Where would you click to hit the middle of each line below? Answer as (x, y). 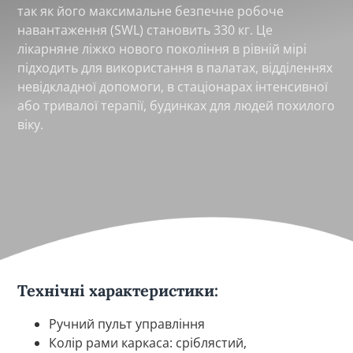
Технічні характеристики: (118, 290)
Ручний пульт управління (127, 323)
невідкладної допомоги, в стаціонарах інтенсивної (173, 86)
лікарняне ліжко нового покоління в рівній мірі (162, 48)
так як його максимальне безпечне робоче (151, 11)
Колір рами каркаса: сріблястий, (148, 342)
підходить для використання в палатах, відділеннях (175, 67)
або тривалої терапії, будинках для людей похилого (176, 105)
